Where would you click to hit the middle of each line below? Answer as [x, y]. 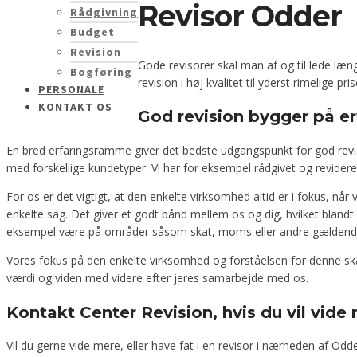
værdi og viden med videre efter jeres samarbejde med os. [157, 278]
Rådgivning [104, 12]
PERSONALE [71, 89]
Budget [92, 32]
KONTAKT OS [75, 107]
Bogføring [101, 72]
